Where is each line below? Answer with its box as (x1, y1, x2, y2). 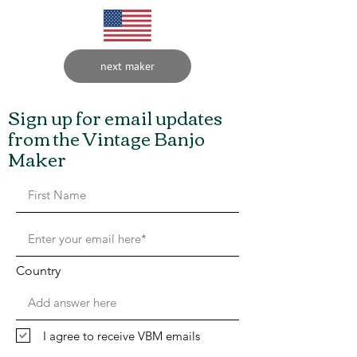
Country (16, 263, 61, 278)
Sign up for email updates (8, 101, 222, 133)
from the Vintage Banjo (8, 122, 205, 154)
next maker (100, 59, 155, 73)
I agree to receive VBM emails (43, 328, 200, 343)
